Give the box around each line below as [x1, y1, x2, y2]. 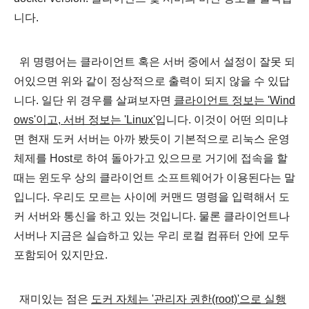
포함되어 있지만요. [14, 248, 108, 261]
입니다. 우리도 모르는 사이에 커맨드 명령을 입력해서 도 [14, 190, 290, 203]
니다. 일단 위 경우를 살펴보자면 [14, 94, 174, 106]
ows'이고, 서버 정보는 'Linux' [14, 113, 155, 126]
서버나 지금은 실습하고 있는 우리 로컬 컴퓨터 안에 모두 [14, 229, 290, 241]
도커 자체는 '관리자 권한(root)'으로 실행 [91, 292, 286, 305]
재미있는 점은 [14, 292, 91, 305]
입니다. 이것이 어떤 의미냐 [155, 113, 288, 126]
